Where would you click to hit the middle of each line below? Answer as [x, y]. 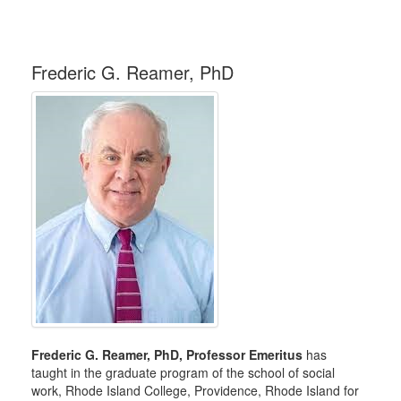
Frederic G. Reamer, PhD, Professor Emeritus [169, 354]
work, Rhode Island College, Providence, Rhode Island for [195, 390]
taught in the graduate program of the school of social [183, 372]
